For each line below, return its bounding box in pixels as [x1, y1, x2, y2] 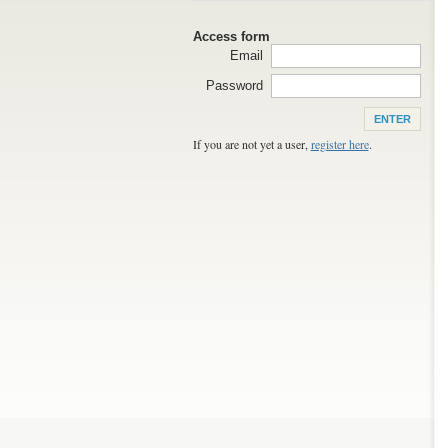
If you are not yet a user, [192, 136, 311, 152]
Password [205, 78, 263, 93]
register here [310, 136, 369, 152]
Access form [192, 29, 270, 44]
